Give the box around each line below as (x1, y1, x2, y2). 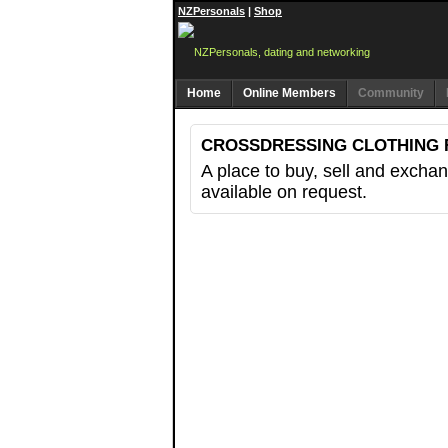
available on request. (201, 182, 367, 202)
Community (358, 86, 424, 100)
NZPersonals (178, 5, 245, 17)
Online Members (243, 86, 336, 100)
